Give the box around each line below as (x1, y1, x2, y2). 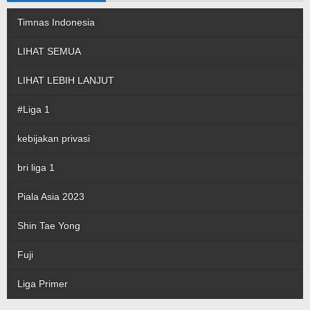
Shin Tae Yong (17, 220, 80, 231)
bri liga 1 (17, 162, 55, 173)
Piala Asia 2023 (17, 191, 84, 202)
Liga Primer (17, 278, 68, 289)
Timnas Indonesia (17, 17, 95, 28)
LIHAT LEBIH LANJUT (17, 75, 114, 86)
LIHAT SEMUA (17, 46, 81, 57)
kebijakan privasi (17, 133, 90, 144)
